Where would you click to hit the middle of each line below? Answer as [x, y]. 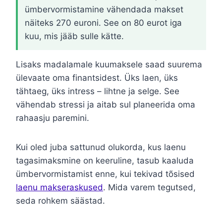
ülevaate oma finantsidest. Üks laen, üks [97, 78]
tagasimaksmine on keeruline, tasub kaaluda [105, 161]
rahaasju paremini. [53, 118]
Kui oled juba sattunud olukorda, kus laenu [101, 147]
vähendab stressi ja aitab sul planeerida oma [106, 105]
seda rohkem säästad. [60, 201]
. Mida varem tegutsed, [149, 188]
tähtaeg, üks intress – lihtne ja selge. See [98, 91]
